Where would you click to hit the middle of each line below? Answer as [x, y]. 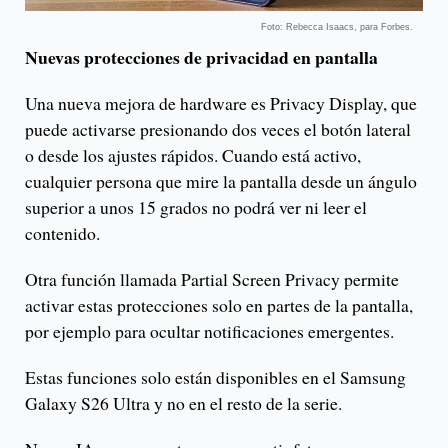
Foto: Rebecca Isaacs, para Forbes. [337, 27]
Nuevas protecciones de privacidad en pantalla [201, 57]
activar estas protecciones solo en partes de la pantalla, [219, 305]
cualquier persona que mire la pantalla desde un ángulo [221, 181]
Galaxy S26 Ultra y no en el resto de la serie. [183, 403]
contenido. [62, 233]
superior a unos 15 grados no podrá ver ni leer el [196, 207]
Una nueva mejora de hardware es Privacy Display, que [221, 103]
